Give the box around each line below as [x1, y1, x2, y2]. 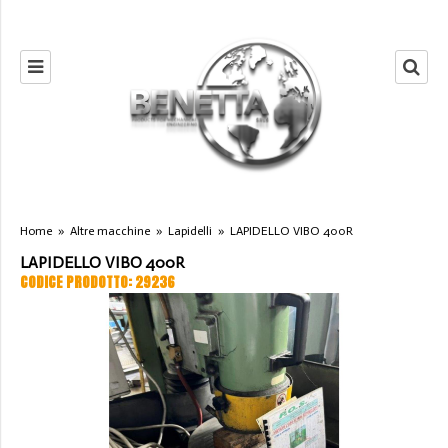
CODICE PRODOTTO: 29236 [20, 272, 175, 294]
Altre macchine [70, 224, 150, 239]
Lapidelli [168, 224, 212, 239]
